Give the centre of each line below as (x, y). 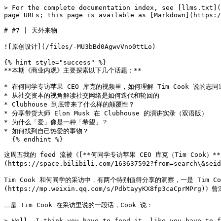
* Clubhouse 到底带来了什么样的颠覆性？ (69, 104)
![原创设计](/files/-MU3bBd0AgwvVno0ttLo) (80, 47)
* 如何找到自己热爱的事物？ (46, 131)
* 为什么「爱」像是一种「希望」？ (56, 122)
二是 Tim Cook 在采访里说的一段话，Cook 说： (78, 205)
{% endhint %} (8, 139)
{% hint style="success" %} (55, 62)
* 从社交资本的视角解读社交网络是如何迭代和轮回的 (82, 95)
